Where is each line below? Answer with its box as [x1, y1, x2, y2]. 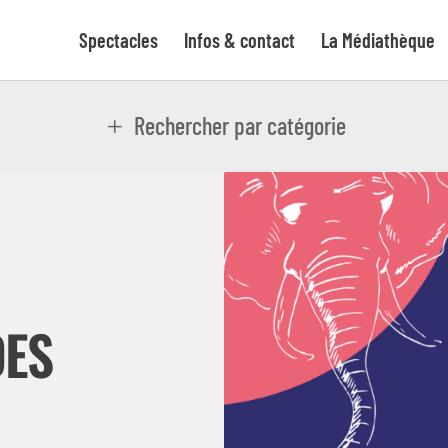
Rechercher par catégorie [133, 111, 346, 140]
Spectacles [79, 28, 158, 52]
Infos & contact [184, 28, 295, 52]
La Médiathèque [321, 28, 435, 52]
